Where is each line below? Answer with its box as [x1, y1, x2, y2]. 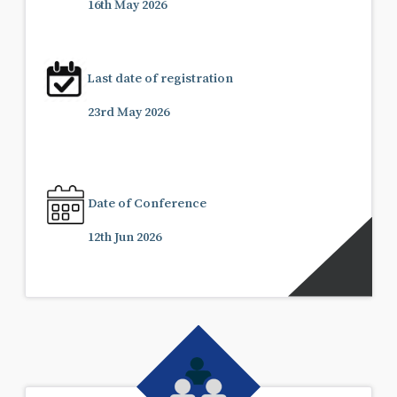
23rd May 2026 [88, 104, 169, 118]
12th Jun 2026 [88, 229, 161, 243]
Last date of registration [87, 70, 234, 84]
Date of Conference [88, 195, 206, 209]
